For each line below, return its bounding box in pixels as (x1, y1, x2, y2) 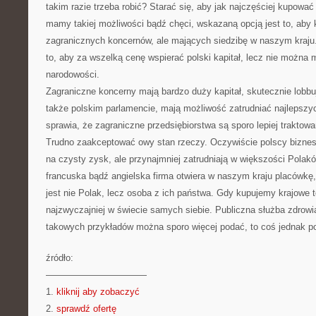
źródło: (46, 253, 73, 263)
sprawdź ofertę (56, 303, 116, 314)
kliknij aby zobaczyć (56, 286, 140, 297)
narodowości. (46, 69, 99, 80)
